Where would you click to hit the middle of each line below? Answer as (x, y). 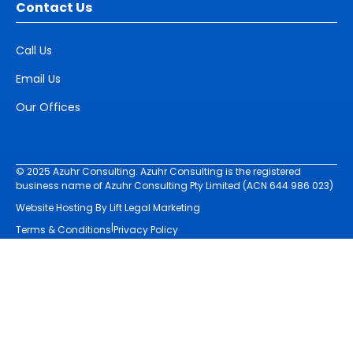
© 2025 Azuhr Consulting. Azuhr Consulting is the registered (158, 172)
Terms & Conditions (63, 230)
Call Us (34, 51)
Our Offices (48, 108)
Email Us (38, 79)
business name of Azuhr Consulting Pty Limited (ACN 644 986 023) (175, 186)
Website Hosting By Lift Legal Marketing (108, 208)
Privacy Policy (146, 230)
